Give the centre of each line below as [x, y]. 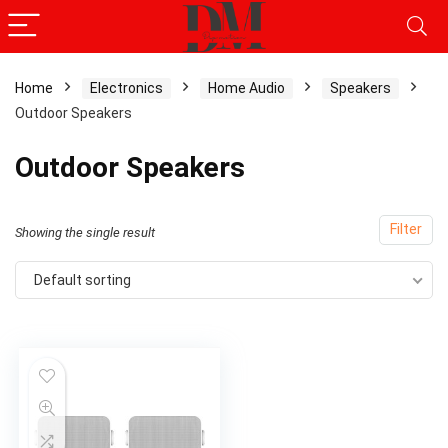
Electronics [126, 88]
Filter [406, 229]
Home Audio [246, 88]
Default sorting [82, 280]
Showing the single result [85, 232]
